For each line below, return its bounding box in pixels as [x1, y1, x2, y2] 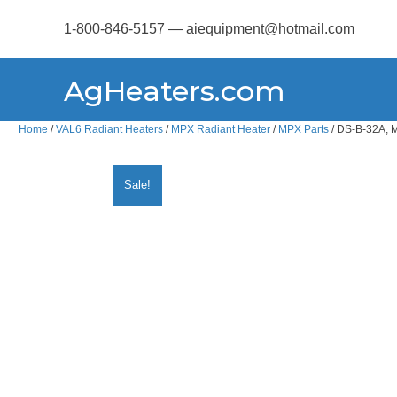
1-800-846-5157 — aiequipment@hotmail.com [64, 21, 354, 36]
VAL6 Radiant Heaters [56, 122, 163, 136]
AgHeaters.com [64, 74, 285, 109]
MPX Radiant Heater [171, 122, 270, 136]
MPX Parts [278, 122, 329, 136]
